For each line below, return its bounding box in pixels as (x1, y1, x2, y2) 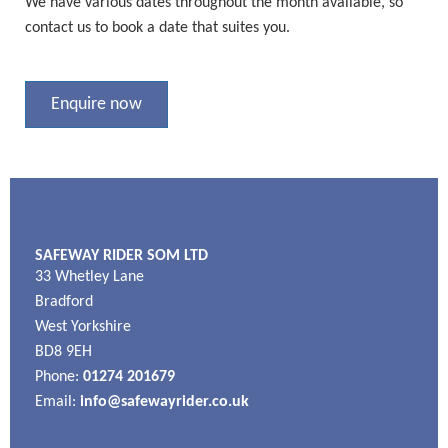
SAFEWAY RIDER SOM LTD (35, 248, 208, 264)
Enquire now (51, 94, 142, 114)
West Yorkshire (35, 319, 131, 335)
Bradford (35, 294, 93, 310)
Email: (35, 394, 80, 410)
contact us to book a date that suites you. (25, 19, 294, 36)
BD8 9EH (35, 344, 92, 360)
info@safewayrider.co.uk (80, 394, 249, 410)
